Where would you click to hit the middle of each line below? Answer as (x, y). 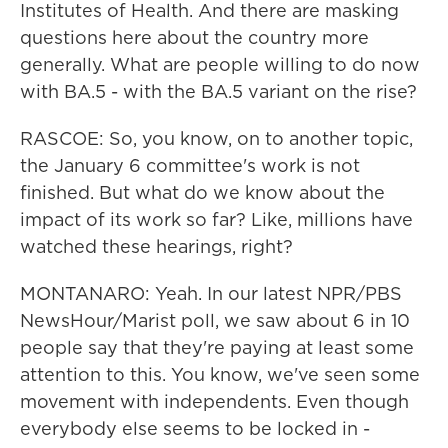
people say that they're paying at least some (217, 347)
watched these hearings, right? (156, 246)
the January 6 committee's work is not (190, 165)
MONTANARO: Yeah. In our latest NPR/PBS (211, 293)
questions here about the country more (194, 37)
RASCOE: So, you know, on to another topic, (216, 138)
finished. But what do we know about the (202, 192)
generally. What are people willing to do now (220, 64)
